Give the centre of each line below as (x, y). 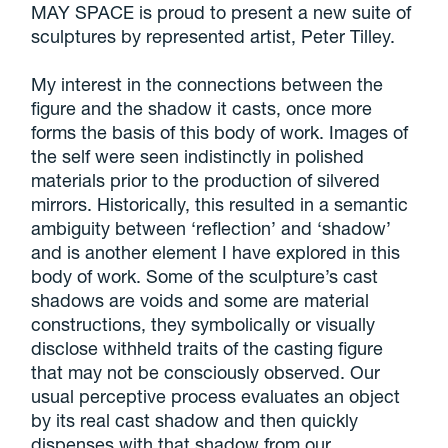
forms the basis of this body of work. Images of (220, 132)
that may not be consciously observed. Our (206, 372)
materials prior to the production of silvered (206, 180)
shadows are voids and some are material (200, 300)
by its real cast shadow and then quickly (195, 420)
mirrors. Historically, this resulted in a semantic (220, 204)
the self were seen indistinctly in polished (198, 156)
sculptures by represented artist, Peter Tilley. (213, 36)
